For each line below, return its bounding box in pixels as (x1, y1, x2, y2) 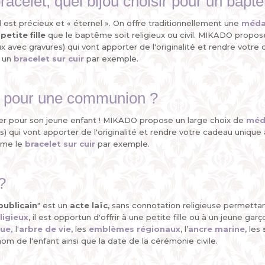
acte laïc (70, 201, 108, 210)
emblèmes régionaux (89, 224, 180, 234)
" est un (37, 201, 70, 210)
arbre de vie (19, 224, 71, 234)
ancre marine (188, 224, 245, 234)
